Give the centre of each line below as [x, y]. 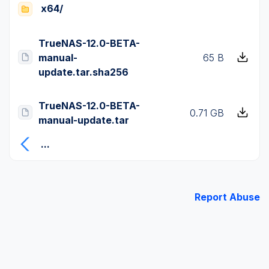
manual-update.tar [84, 120]
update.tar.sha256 [83, 72]
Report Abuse [227, 197]
